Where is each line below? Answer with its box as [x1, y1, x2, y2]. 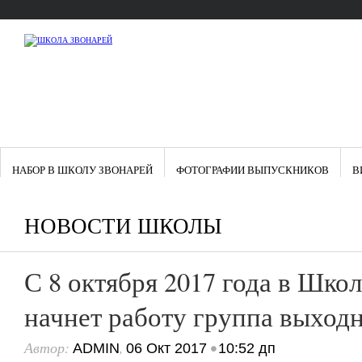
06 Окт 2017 [126, 340, 207, 356]
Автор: [24, 338, 73, 357]
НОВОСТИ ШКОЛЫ [24, 211, 222, 239]
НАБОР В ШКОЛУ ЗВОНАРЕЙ [12, 162, 153, 177]
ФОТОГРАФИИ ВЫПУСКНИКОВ [176, 162, 329, 177]
